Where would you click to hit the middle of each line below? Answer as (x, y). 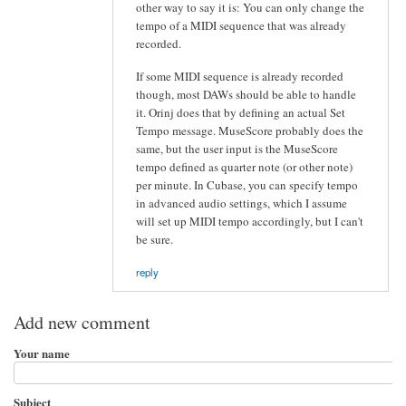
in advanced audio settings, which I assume (242, 203)
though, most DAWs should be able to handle (246, 94)
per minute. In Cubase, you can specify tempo (247, 184)
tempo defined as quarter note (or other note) (244, 166)
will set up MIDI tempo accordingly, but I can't (250, 221)
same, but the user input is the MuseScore (237, 148)
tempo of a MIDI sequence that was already (241, 26)
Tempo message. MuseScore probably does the (250, 130)
